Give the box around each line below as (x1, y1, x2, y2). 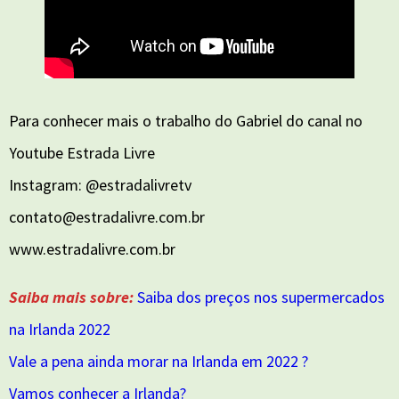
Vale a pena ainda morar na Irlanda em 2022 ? (9, 350, 308, 371)
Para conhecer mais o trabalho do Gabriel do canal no (9, 110, 362, 131)
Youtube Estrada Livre (9, 142, 155, 163)
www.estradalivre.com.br (9, 238, 175, 259)
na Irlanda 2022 (9, 318, 110, 339)
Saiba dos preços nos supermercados (137, 286, 385, 307)
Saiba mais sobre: (9, 286, 134, 307)
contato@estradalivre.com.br (9, 206, 205, 227)
